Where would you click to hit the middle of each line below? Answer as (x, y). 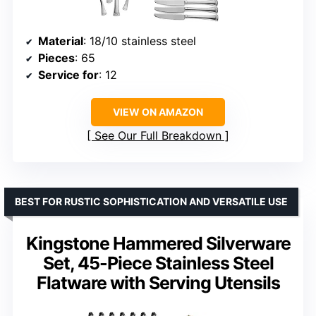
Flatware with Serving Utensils (158, 283)
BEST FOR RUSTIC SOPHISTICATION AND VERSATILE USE (151, 201)
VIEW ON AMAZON (158, 112)
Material (61, 41)
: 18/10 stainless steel (140, 41)
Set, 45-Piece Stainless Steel (158, 263)
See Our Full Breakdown (158, 135)
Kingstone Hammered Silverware (158, 243)
